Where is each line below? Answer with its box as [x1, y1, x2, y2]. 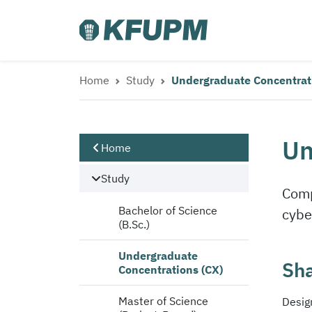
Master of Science [118, 294, 208, 308]
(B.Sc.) [118, 217, 150, 231]
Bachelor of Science [118, 203, 217, 217]
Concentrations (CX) [118, 263, 223, 276]
